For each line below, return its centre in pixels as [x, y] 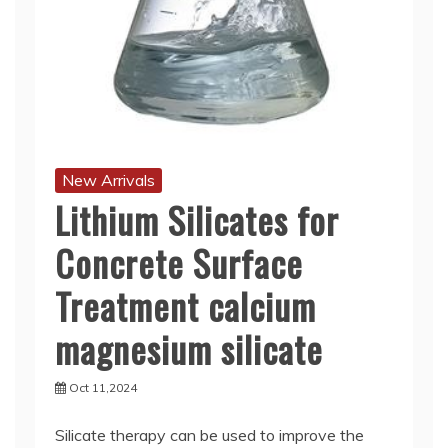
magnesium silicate [189, 349]
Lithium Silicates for [197, 220]
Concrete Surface [179, 263]
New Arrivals [108, 180]
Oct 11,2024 [103, 388]
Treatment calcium [185, 306]
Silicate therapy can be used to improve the [209, 435]
